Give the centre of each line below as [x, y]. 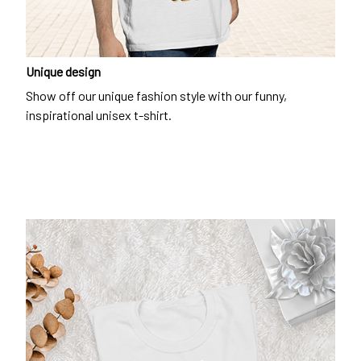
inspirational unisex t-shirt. [99, 115]
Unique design [63, 71]
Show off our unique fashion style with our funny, [156, 96]
